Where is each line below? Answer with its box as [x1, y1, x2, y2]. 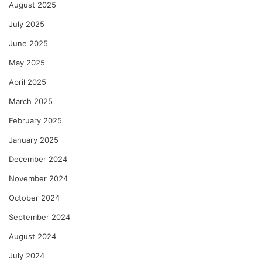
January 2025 [9, 135, 58, 144]
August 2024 [9, 231, 56, 241]
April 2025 [9, 77, 46, 87]
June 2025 [9, 38, 48, 48]
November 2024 [9, 173, 68, 183]
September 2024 [9, 212, 70, 222]
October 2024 [9, 192, 60, 202]
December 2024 [9, 154, 67, 164]
